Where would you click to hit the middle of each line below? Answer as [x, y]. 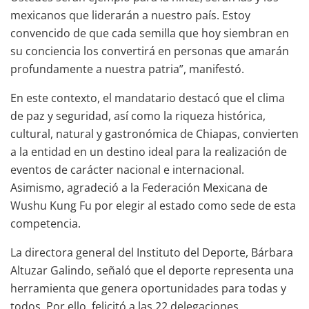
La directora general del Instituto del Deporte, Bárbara [152, 253]
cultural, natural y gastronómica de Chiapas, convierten [154, 134]
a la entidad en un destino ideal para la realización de [149, 152]
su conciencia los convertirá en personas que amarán [150, 51]
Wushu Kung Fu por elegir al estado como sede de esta [153, 206]
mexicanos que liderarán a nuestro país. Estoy [130, 16]
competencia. [46, 224]
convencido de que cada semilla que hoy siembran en [150, 33]
